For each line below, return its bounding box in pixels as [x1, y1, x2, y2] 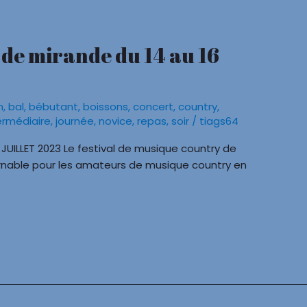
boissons [83, 99, 129, 114]
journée [56, 113, 95, 128]
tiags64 [199, 113, 239, 128]
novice [99, 113, 133, 128]
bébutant [29, 99, 79, 114]
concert [133, 99, 174, 114]
